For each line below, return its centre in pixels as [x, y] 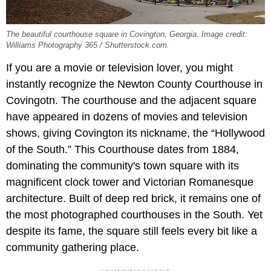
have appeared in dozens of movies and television [127, 116]
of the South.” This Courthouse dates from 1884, [122, 149]
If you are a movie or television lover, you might [119, 67]
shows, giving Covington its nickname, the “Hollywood [135, 133]
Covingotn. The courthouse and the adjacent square [131, 100]
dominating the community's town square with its [122, 165]
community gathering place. [73, 247]
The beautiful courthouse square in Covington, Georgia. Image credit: [127, 34]
